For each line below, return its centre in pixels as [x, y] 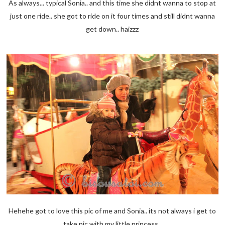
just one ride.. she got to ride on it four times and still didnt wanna [112, 16]
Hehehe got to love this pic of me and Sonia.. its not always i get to [113, 211]
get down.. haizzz [113, 29]
